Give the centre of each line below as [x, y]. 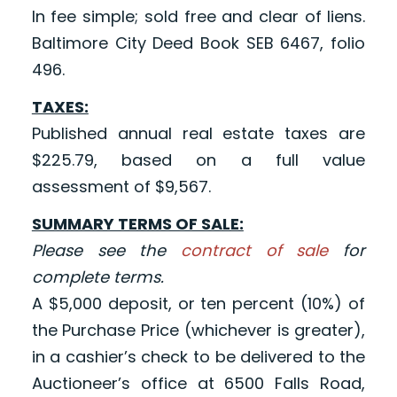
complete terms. [97, 277]
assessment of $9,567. [121, 187]
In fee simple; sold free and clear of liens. [198, 17]
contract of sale [255, 251]
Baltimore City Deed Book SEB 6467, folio [198, 43]
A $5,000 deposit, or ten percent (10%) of [198, 304]
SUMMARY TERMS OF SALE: [137, 224]
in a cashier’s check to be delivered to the [198, 357]
